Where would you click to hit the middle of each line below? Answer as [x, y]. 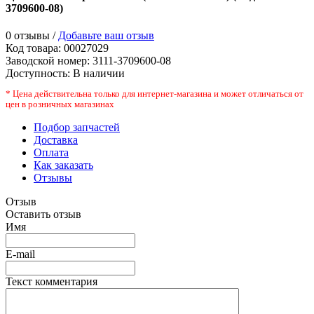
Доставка [56, 140]
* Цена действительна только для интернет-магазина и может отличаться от [155, 94]
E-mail [20, 254]
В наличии [99, 74]
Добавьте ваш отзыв [106, 36]
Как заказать [63, 165]
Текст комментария [52, 282]
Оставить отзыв [43, 214]
